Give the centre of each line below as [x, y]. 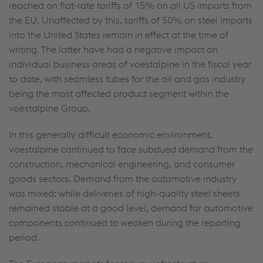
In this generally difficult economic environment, [111, 134]
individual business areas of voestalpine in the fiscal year [130, 64]
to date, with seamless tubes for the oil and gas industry [127, 79]
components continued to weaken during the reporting [125, 222]
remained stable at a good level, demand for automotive [131, 208]
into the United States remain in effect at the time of [119, 35]
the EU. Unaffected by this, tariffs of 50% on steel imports [131, 20]
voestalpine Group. [50, 108]
